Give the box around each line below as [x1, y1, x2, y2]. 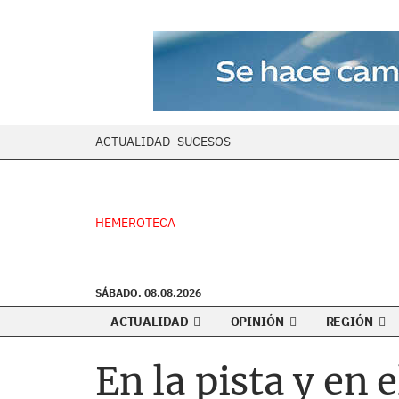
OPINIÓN [230, 313, 287, 330]
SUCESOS [177, 134, 231, 150]
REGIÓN [325, 313, 376, 330]
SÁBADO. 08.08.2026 [95, 286, 201, 299]
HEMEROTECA [95, 215, 175, 231]
